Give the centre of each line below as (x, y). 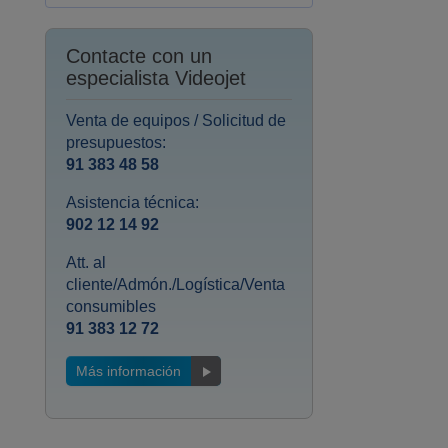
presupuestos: (115, 143)
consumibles (110, 307)
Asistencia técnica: (132, 203)
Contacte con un (138, 56)
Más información (128, 371)
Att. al (85, 263)
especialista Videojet (155, 78)
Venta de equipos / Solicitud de (175, 121)
